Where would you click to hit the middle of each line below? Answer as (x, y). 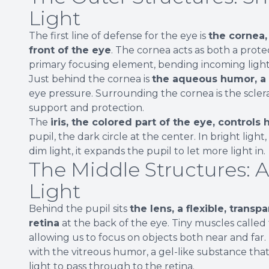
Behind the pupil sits (79, 208)
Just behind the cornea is (90, 79)
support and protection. (86, 107)
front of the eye (70, 50)
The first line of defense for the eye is (119, 35)
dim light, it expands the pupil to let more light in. (147, 151)
